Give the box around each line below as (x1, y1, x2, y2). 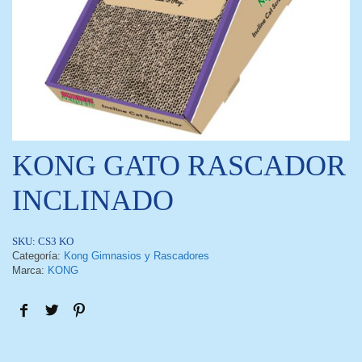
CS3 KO (38, 235, 74, 247)
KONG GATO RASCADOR (12, 149, 346, 182)
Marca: (12, 264, 48, 276)
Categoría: (12, 250, 64, 262)
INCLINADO (12, 184, 174, 217)
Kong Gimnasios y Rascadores (64, 250, 209, 262)
